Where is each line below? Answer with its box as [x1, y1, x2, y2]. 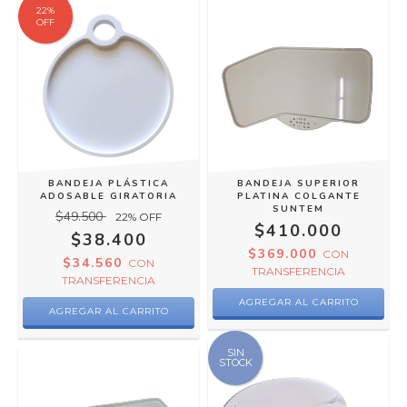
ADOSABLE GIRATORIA [40, 190, 177, 203]
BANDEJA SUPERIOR [237, 177, 360, 190]
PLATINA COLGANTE [236, 190, 361, 203]
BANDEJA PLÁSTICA [48, 177, 169, 190]
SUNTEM [273, 203, 324, 215]
